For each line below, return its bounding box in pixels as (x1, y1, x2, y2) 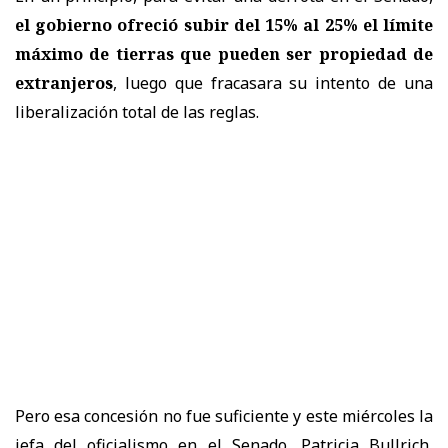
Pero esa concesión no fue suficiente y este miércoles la (15, 404, 433, 427)
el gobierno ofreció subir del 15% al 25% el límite (15, 13, 433, 36)
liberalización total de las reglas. (15, 100, 259, 123)
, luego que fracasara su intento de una (113, 71, 433, 94)
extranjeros (15, 71, 113, 94)
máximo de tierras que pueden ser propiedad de (15, 42, 433, 65)
